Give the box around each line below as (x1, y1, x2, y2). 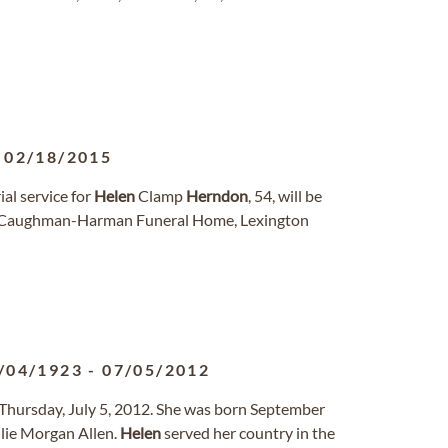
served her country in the (161, 423, 335, 442)
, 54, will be (248, 186, 322, 205)
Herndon (186, 186, 248, 205)
